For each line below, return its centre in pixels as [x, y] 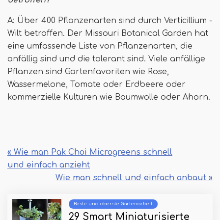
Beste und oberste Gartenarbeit [113, 204]
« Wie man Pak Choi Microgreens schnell [90, 152]
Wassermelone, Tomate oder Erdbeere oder [96, 85]
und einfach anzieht [49, 165]
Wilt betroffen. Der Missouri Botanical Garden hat [108, 34]
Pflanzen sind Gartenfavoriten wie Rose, [88, 72]
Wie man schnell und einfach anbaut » [134, 178]
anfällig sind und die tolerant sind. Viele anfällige [106, 59]
